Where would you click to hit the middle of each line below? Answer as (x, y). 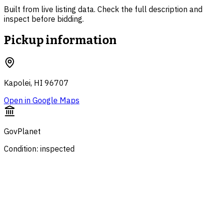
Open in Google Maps (42, 101)
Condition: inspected (39, 149)
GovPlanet (22, 132)
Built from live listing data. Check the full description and (103, 9)
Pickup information (60, 40)
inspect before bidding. (44, 19)
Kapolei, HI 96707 (36, 83)
